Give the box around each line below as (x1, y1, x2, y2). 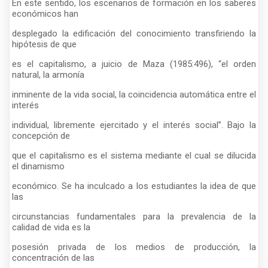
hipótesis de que (12, 38, 77, 50)
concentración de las (12, 252, 95, 263)
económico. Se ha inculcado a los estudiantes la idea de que (12, 180, 256, 191)
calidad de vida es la (12, 221, 90, 233)
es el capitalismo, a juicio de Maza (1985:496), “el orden (12, 58, 256, 69)
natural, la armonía (12, 69, 84, 80)
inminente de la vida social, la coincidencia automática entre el (12, 89, 256, 100)
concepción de (12, 130, 70, 141)
